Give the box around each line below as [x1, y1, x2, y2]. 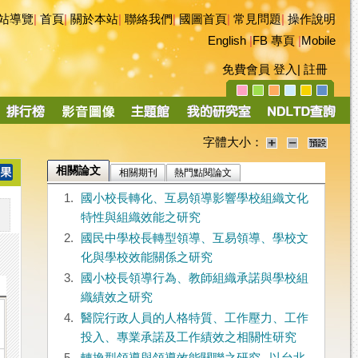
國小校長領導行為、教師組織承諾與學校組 [80, 272, 308, 285]
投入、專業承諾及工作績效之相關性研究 [80, 331, 296, 344]
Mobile [301, 34, 336, 47]
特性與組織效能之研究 [80, 211, 201, 225]
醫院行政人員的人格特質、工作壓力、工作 [80, 312, 308, 325]
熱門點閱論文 [174, 167, 233, 179]
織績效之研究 [80, 291, 153, 304]
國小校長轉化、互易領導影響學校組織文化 [80, 192, 308, 205]
